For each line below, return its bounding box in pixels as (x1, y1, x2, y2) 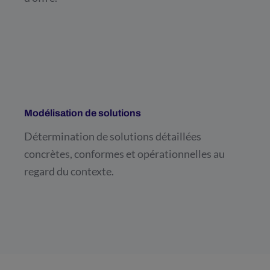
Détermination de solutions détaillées (24, 129, 201, 143)
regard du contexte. (24, 164, 114, 178)
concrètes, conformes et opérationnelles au (24, 146, 225, 160)
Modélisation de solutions (24, 107, 141, 118)
